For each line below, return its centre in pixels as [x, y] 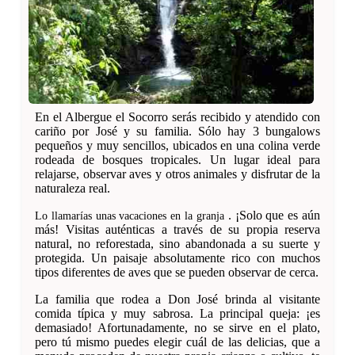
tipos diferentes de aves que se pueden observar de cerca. [177, 273]
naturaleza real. [73, 189]
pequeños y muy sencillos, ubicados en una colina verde [177, 146]
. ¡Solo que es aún [272, 216]
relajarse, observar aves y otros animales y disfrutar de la [177, 174]
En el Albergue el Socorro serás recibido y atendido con [177, 117]
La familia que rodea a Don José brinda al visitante [177, 300]
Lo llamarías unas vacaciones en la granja [130, 216]
